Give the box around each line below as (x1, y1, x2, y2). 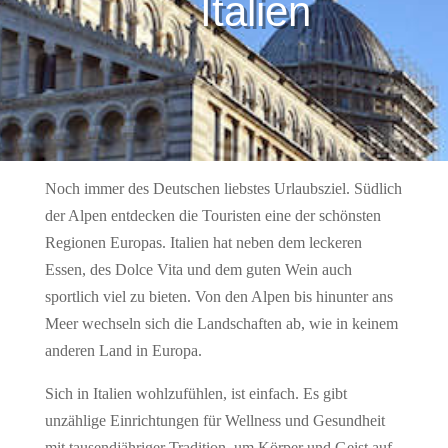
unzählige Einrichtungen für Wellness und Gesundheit (44, 412, 385, 429)
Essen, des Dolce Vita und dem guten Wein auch (44, 261, 352, 278)
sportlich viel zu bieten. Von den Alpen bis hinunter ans (44, 288, 393, 305)
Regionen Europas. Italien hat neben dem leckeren (44, 234, 362, 251)
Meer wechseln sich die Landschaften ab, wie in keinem (44, 315, 398, 332)
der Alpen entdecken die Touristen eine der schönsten (44, 207, 381, 224)
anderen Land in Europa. (44, 342, 202, 359)
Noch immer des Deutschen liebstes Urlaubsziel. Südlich (44, 180, 402, 197)
